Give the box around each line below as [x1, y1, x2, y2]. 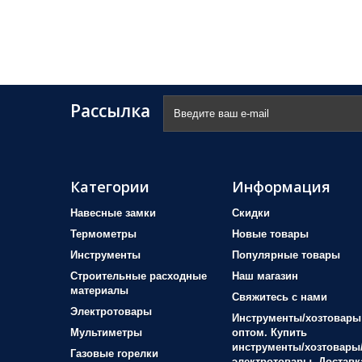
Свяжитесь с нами [232, 291, 327, 303]
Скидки [232, 207, 270, 219]
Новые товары [232, 228, 309, 240]
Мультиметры [70, 326, 142, 339]
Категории [70, 177, 149, 196]
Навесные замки [70, 207, 156, 219]
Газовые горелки [70, 347, 158, 360]
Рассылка [70, 99, 150, 122]
